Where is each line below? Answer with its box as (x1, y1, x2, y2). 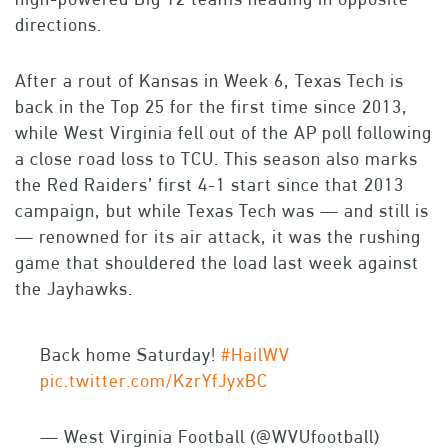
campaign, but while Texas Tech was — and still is (15, 200, 429, 222)
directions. (15, 14, 102, 36)
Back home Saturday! (40, 344, 221, 366)
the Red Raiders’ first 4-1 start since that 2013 (15, 174, 404, 196)
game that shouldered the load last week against (15, 252, 419, 274)
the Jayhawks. (15, 278, 133, 300)
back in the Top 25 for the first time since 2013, (15, 96, 408, 118)
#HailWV (221, 344, 290, 366)
